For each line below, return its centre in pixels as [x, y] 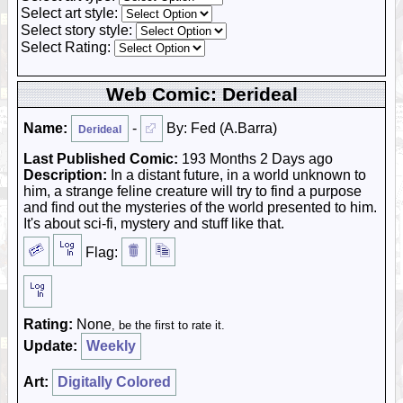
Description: [65, 175]
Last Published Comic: [101, 159]
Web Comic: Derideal [201, 94]
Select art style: [71, 13]
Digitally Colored [114, 382]
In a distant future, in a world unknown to [237, 175]
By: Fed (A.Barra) [220, 128]
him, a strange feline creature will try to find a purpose [193, 191]
